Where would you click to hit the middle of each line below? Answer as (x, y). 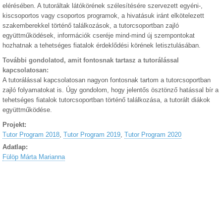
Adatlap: (16, 147)
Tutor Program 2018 (31, 135)
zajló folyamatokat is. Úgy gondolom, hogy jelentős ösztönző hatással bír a (111, 90)
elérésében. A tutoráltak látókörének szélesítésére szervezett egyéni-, (103, 6)
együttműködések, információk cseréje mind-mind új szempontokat (99, 35)
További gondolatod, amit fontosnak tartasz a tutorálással (91, 60)
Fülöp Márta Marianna (34, 157)
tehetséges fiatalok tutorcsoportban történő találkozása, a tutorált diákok (106, 100)
